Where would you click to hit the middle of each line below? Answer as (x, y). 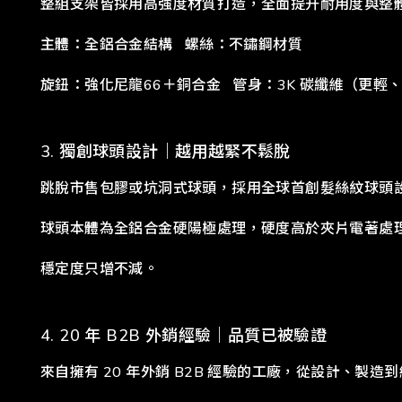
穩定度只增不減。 (100, 269)
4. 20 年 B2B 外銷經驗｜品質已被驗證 (184, 335)
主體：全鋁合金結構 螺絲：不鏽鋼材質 (171, 44)
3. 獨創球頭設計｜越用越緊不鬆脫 (166, 151)
